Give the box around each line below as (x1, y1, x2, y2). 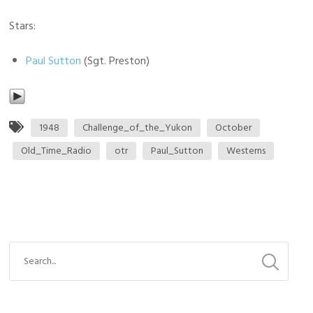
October (215, 119, 252, 136)
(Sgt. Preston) (81, 52, 150, 70)
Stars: (9, 17, 36, 35)
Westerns (226, 143, 266, 159)
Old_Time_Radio (21, 143, 92, 159)
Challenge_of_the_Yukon (82, 119, 193, 136)
